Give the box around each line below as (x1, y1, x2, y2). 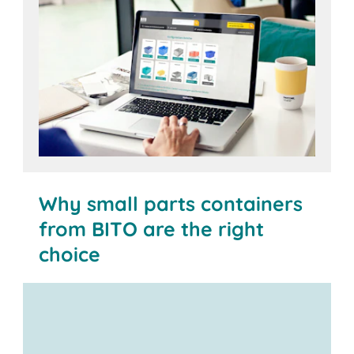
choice (39, 242, 101, 267)
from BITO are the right (39, 217, 265, 242)
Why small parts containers (39, 191, 303, 217)
